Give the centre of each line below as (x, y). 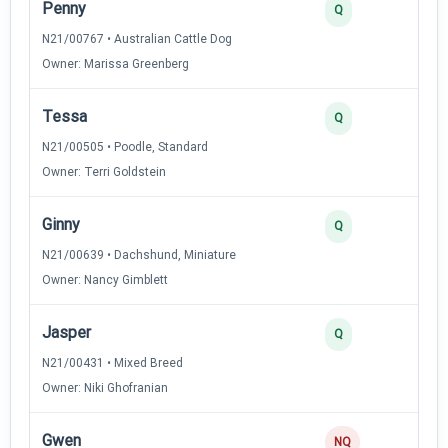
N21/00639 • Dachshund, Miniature (139, 254)
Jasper (66, 332)
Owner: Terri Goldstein (104, 171)
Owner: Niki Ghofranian (105, 387)
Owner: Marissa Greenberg (115, 63)
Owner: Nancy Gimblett (105, 279)
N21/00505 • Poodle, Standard (125, 146)
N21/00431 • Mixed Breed (112, 362)
